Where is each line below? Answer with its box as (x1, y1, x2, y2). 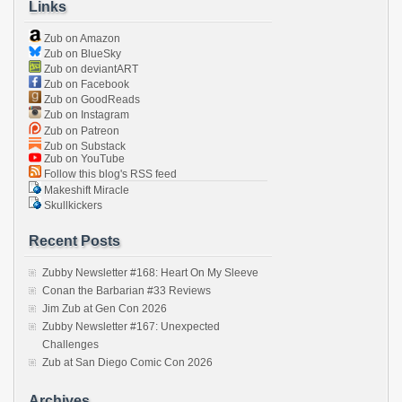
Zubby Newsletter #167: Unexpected (42, 319, 220, 333)
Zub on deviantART (41, 63, 138, 76)
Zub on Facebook (41, 78, 129, 92)
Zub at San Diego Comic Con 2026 (42, 355, 213, 369)
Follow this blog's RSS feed (41, 167, 177, 180)
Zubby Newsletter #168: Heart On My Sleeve (42, 266, 258, 279)
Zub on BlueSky (41, 48, 121, 61)
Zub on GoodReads (41, 93, 140, 107)
